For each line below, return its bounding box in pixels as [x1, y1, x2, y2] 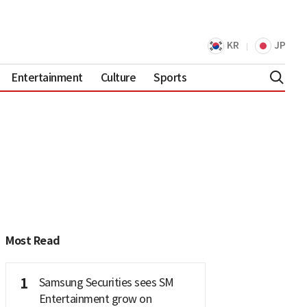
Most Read [5, 233, 60, 248]
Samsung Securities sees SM [38, 275, 174, 289]
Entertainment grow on [38, 291, 151, 306]
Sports [153, 70, 187, 84]
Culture [100, 70, 136, 84]
